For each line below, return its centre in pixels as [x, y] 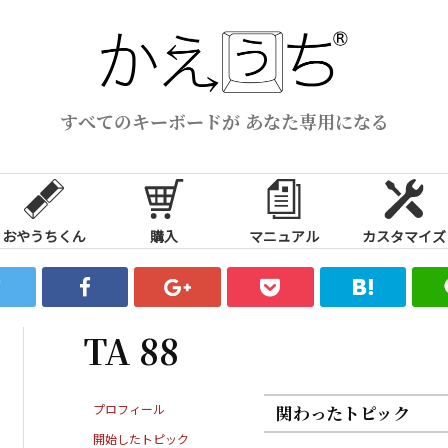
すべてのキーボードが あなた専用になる [224, 120]
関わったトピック [343, 412]
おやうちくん [44, 235]
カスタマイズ [404, 235]
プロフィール [129, 408]
